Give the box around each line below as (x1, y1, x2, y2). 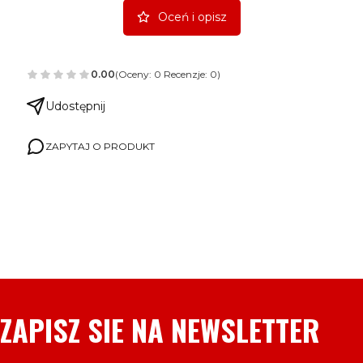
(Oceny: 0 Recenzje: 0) (115, 68, 220, 81)
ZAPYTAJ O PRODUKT (45, 139, 155, 152)
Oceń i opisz (157, 10, 227, 25)
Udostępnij (45, 98, 105, 113)
